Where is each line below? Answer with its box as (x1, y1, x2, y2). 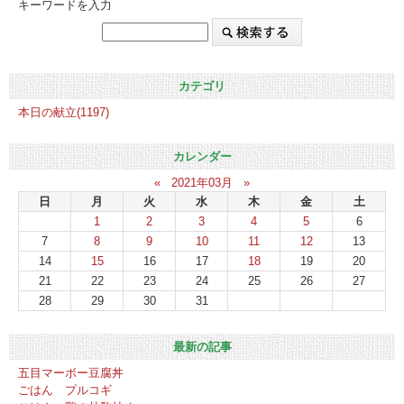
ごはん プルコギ (18, 382, 112, 397)
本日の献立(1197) (18, 105, 109, 119)
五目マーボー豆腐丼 (18, 365, 124, 380)
